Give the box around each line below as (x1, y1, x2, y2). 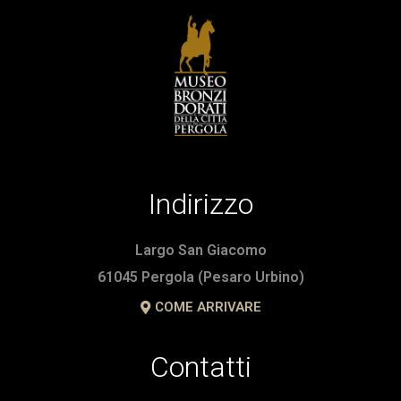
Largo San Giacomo (134, 241, 267, 259)
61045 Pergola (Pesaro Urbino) (97, 268, 304, 286)
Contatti (149, 349, 252, 384)
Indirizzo (148, 186, 253, 221)
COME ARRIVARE (154, 298, 261, 315)
